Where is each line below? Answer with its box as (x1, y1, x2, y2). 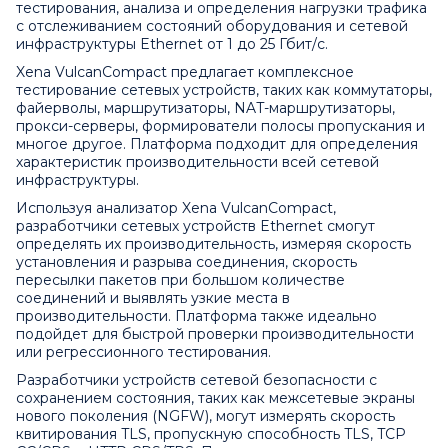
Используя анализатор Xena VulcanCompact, (16, 199, 336, 218)
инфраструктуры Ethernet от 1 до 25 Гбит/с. (16, 35, 328, 54)
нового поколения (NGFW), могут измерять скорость (16, 407, 395, 426)
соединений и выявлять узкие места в (16, 289, 290, 308)
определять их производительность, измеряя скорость (16, 235, 411, 254)
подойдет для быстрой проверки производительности (16, 325, 414, 344)
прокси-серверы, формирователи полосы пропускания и (16, 117, 425, 136)
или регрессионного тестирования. (16, 343, 271, 362)
